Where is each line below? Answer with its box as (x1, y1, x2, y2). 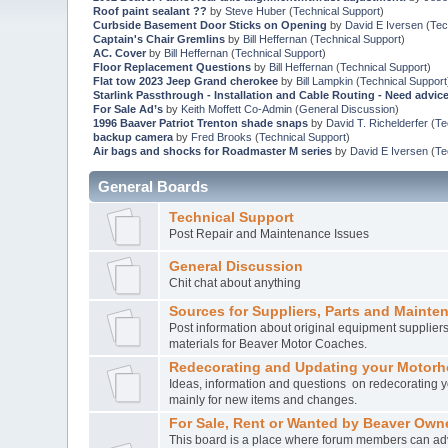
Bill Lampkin (295, 75, 353, 88)
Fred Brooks (190, 131, 252, 144)
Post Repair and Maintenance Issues (168, 227, 369, 242)
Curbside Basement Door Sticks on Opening (92, 19, 327, 32)
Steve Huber (224, 5, 286, 18)
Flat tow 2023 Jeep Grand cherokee (92, 75, 278, 88)
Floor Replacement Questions (92, 61, 251, 74)
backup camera (92, 131, 173, 144)
